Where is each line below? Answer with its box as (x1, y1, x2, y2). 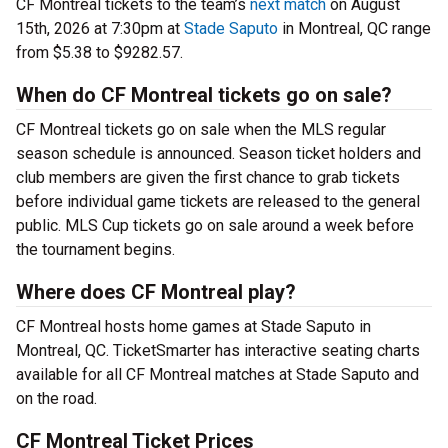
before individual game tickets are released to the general (16, 192, 420, 212)
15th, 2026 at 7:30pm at (16, 19, 184, 39)
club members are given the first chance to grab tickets (16, 168, 400, 188)
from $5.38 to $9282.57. (16, 43, 183, 63)
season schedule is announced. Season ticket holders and (16, 144, 421, 164)
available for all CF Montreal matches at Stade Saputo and (16, 365, 419, 385)
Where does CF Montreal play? (16, 280, 296, 305)
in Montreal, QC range (278, 19, 431, 39)
